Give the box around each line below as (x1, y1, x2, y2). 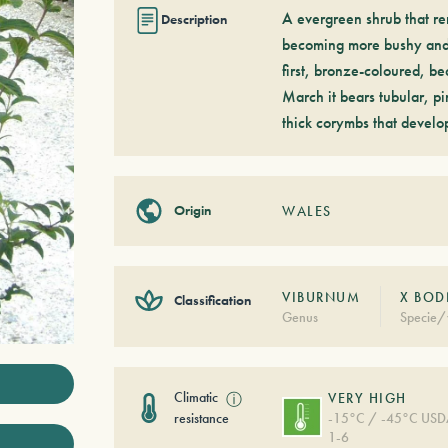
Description (160, 10, 227, 29)
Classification (173, 291, 251, 310)
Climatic (173, 387, 218, 406)
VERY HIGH (328, 388, 407, 407)
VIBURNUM (282, 287, 361, 306)
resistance (173, 408, 229, 427)
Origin (173, 201, 211, 220)
